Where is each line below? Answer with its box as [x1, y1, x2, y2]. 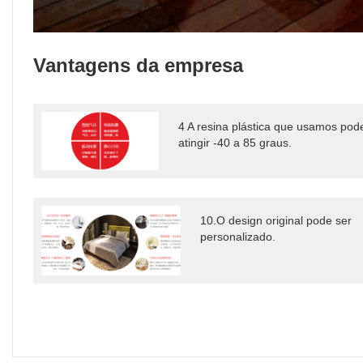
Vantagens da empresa [33, 53, 243, 76]
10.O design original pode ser [200, 213, 352, 227]
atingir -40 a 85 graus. [177, 135, 292, 149]
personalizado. [200, 229, 276, 243]
